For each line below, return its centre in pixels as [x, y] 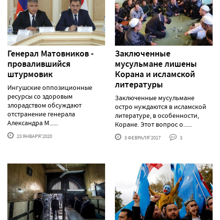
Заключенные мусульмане [155, 97]
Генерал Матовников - [51, 53]
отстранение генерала [41, 114]
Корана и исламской [155, 74]
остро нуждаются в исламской [161, 106]
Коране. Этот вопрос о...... [153, 124]
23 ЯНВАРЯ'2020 [34, 136]
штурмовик [30, 74]
